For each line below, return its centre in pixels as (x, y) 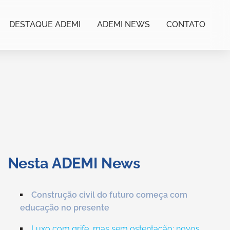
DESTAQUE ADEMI (45, 24)
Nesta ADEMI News (74, 163)
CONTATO (186, 24)
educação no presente (64, 208)
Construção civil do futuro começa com (109, 195)
